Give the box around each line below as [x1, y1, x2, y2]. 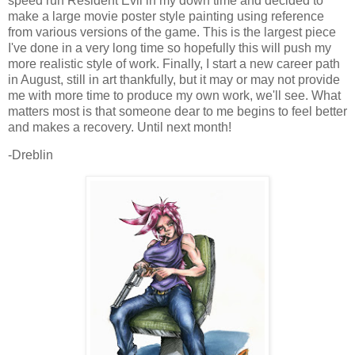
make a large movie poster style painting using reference [8, 9, 324, 23]
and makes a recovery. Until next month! [8, 120, 231, 134]
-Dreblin [8, 148, 53, 162]
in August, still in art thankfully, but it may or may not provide [8, 72, 340, 86]
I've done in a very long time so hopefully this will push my [8, 40, 331, 55]
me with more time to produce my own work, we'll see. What [8, 88, 341, 102]
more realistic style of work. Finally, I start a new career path [8, 56, 340, 71]
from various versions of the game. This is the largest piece [8, 25, 336, 39]
